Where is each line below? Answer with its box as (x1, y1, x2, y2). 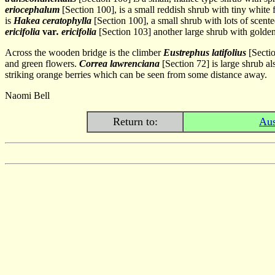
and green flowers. (5, 58, 79, 69)
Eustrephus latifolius (163, 47, 246, 58)
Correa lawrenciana (79, 58, 160, 69)
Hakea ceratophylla (14, 15, 91, 26)
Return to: (112, 115, 158, 128)
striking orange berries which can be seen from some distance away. (5, 69, 267, 80)
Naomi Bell (5, 90, 50, 101)
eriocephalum (5, 4, 60, 15)
